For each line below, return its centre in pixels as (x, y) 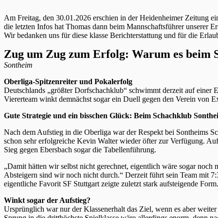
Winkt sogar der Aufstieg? (47, 200)
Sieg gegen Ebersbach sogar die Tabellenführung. (80, 149)
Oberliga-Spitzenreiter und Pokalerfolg (68, 81)
